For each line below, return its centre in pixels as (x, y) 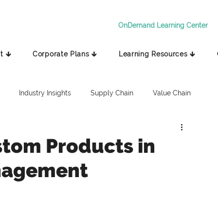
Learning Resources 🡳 (157, 54)
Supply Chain (112, 93)
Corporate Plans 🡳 (65, 54)
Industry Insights (45, 93)
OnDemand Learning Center (163, 25)
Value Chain (172, 93)
